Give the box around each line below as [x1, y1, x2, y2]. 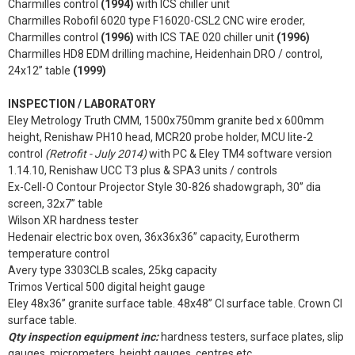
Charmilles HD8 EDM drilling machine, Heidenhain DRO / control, [8, 48, 323, 60]
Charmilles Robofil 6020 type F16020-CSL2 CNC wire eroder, [8, 14, 305, 27]
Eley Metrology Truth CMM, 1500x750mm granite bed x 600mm [8, 114, 324, 127]
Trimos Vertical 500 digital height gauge [8, 281, 205, 293]
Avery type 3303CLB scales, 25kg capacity [8, 264, 217, 277]
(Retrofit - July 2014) [45, 147, 149, 160]
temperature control [8, 247, 109, 260]
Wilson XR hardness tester [8, 214, 139, 227]
